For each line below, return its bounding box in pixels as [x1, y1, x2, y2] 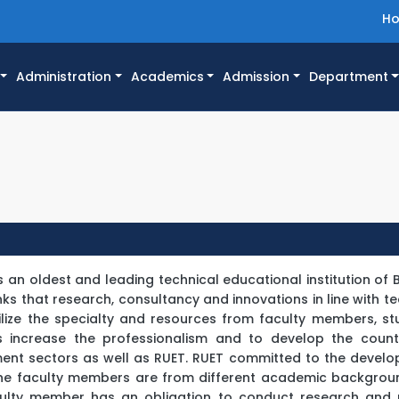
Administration [16, 68, 112, 86]
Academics [130, 68, 204, 86]
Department [308, 68, 388, 86]
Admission [223, 68, 290, 86]
